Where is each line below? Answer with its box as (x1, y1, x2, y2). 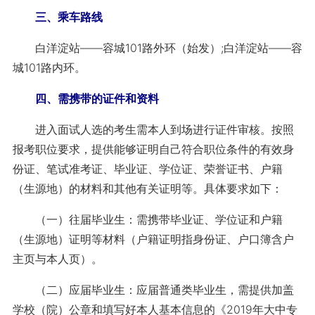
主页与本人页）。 (12, 252, 103, 266)
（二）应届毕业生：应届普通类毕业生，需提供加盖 (12, 283, 294, 297)
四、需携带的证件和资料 (34, 91, 159, 105)
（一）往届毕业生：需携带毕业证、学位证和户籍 (12, 212, 283, 226)
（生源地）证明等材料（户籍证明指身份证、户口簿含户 (12, 232, 294, 246)
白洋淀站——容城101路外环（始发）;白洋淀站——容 (12, 41, 302, 55)
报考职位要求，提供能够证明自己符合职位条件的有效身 (12, 142, 294, 156)
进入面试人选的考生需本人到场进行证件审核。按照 (12, 122, 294, 136)
